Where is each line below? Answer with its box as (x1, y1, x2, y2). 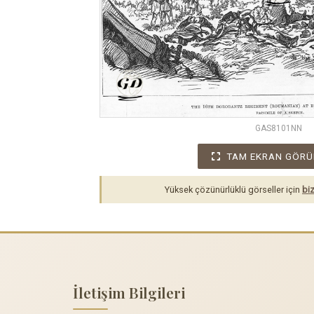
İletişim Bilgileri (73, 282, 185, 303)
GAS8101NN (254, 123, 302, 133)
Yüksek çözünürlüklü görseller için (165, 184, 302, 195)
